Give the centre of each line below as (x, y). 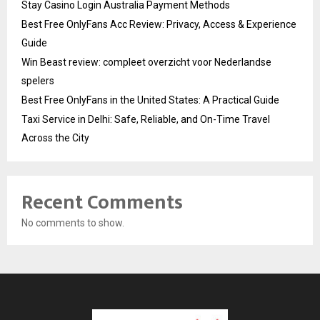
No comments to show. (73, 223)
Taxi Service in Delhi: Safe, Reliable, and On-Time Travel (146, 120)
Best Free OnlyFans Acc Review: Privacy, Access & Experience (159, 25)
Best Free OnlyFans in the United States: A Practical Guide (150, 100)
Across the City (55, 138)
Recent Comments (102, 203)
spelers (38, 81)
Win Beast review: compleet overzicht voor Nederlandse (146, 62)
